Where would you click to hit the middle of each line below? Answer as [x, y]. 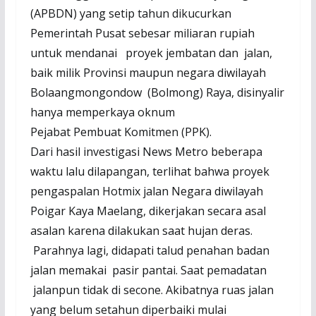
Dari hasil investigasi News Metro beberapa [146, 152]
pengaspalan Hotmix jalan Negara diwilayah [146, 192]
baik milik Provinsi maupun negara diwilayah [148, 73]
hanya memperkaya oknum [102, 113]
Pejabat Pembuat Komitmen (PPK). [121, 132]
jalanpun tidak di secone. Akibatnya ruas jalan [152, 290]
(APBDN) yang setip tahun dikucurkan [130, 14]
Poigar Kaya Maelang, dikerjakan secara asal [148, 211]
